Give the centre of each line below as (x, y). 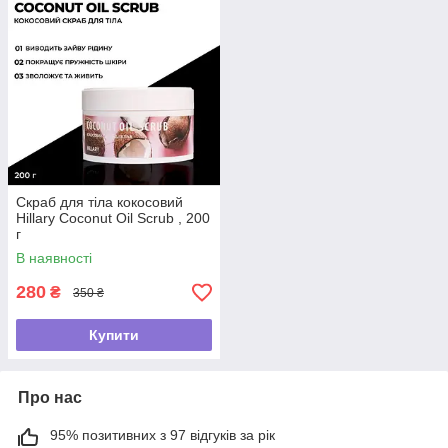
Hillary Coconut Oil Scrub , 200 (113, 218)
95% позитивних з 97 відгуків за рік (162, 435)
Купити (114, 335)
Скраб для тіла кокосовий (99, 202)
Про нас (50, 398)
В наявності (54, 258)
